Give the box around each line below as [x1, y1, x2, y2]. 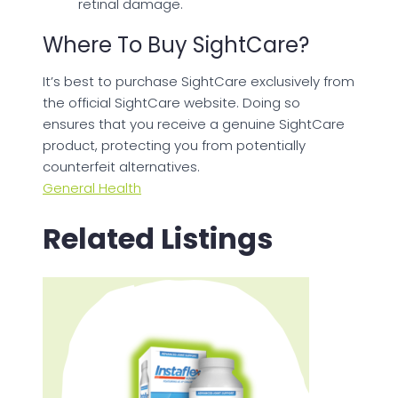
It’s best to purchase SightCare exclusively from [43, 72, 354, 92]
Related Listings [43, 218, 273, 259]
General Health [43, 179, 141, 198]
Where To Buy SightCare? [43, 30, 309, 60]
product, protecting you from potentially [43, 136, 306, 155]
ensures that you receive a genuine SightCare [43, 115, 345, 134]
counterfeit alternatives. [43, 157, 200, 177]
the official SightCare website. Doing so [43, 93, 300, 113]
